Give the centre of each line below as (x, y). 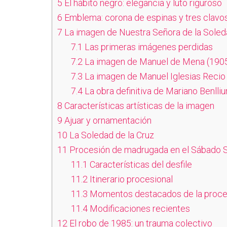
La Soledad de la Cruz (111, 135)
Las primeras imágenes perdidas (148, 47)
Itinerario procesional (130, 179)
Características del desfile (140, 164)
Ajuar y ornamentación (107, 120)
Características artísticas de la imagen (138, 106)
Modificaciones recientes (139, 209)
